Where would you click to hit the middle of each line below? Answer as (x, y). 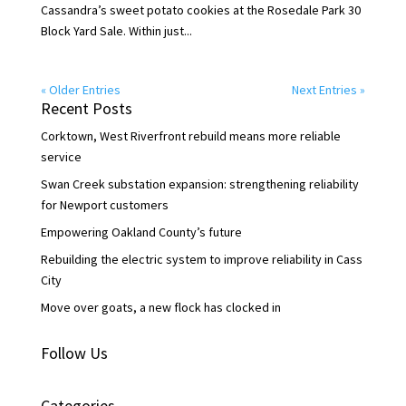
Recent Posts (86, 109)
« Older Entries (80, 90)
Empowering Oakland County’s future (141, 232)
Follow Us (74, 353)
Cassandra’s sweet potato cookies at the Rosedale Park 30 (200, 10)
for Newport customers (104, 205)
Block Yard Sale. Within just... (116, 31)
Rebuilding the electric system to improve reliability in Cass (201, 260)
